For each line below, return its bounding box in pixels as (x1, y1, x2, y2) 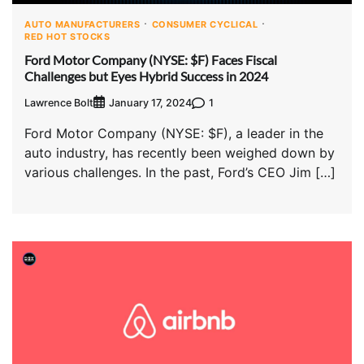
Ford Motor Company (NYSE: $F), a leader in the (24, 125, 323, 142)
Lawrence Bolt (24, 96, 93, 109)
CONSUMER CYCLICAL (151, 19, 258, 31)
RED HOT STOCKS (24, 31, 110, 43)
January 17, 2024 (109, 97, 192, 110)
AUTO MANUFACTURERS (24, 19, 140, 31)
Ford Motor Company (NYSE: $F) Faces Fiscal (24, 51, 277, 67)
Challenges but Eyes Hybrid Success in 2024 (24, 67, 271, 84)
